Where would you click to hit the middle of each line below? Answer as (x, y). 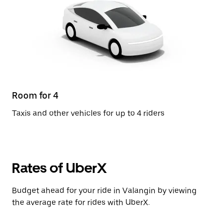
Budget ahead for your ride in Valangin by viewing (104, 191)
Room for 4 (35, 95)
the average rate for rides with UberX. (81, 202)
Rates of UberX (59, 168)
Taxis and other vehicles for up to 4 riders (88, 113)
